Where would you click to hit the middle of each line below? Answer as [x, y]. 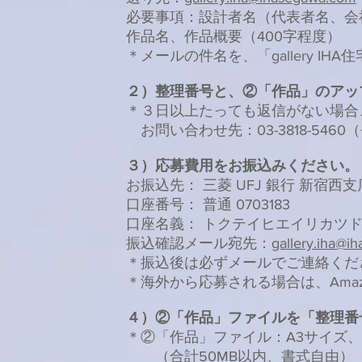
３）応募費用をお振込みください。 [242, 166]
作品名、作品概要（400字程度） [234, 36]
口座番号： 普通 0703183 [208, 204]
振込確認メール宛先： [199, 243]
